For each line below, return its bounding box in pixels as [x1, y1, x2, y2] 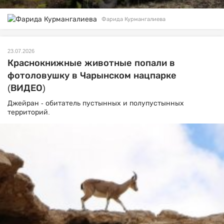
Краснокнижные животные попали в [7, 57, 175, 68]
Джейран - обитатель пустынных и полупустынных [7, 98, 184, 107]
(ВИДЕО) [7, 82, 45, 93]
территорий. [7, 107, 50, 116]
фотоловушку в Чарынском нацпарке [7, 70, 176, 80]
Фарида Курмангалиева [101, 15, 165, 22]
